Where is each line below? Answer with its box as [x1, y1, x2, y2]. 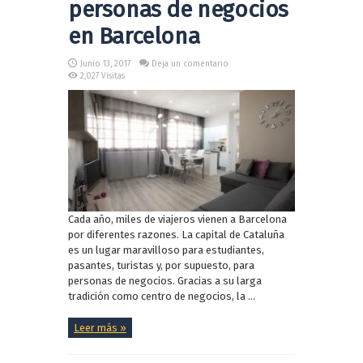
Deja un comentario [152, 59, 228, 70]
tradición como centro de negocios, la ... [68, 289, 255, 302]
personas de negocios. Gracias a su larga [68, 274, 262, 287]
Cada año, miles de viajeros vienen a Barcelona [68, 212, 287, 225]
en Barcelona [68, 23, 200, 50]
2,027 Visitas [80, 71, 125, 82]
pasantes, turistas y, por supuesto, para [68, 258, 254, 271]
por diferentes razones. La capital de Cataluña [68, 228, 284, 241]
